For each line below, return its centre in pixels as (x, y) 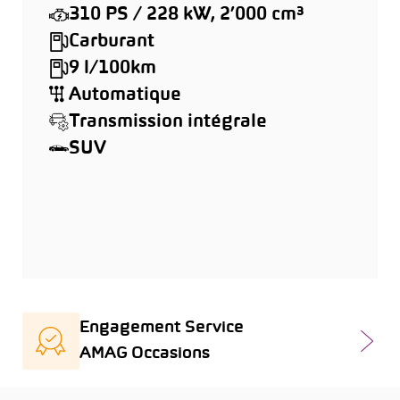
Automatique (125, 95)
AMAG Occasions (145, 354)
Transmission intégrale (168, 122)
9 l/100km (112, 68)
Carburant (112, 42)
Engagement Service (162, 328)
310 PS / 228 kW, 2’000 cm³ (186, 15)
